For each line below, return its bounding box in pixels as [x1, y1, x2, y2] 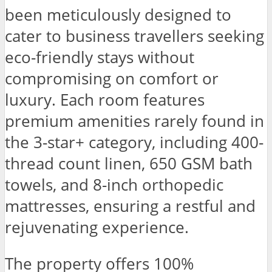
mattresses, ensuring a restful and [5, 195, 256, 217]
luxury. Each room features [5, 89, 205, 110]
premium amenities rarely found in [5, 110, 264, 132]
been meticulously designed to [5, 4, 231, 25]
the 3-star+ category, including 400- [5, 131, 263, 153]
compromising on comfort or [5, 67, 219, 89]
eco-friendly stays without [5, 46, 194, 68]
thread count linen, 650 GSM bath [5, 152, 253, 174]
